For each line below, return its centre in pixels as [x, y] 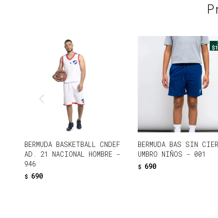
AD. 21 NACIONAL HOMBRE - [72, 154]
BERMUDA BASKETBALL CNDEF [72, 145]
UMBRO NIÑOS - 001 [172, 154]
